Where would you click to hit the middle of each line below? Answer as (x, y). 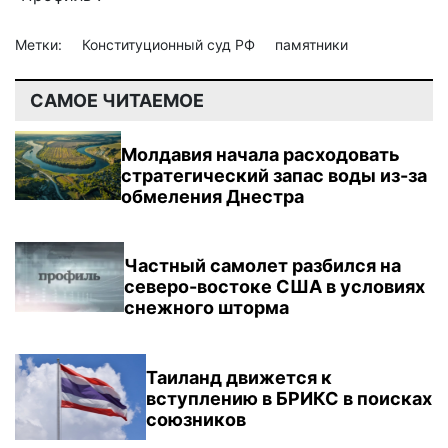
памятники (311, 44)
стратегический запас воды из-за (274, 175)
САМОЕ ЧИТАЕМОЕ (117, 100)
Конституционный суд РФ (170, 44)
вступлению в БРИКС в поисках (288, 399)
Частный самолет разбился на (262, 265)
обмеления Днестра (213, 196)
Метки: (40, 44)
